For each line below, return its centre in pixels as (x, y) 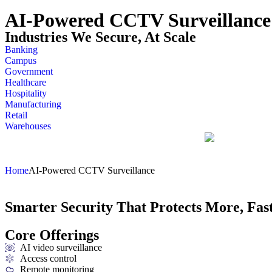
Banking (21, 49)
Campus (21, 60)
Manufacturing (33, 104)
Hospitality (26, 93)
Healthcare (25, 82)
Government (29, 71)
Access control (48, 258)
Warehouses (28, 126)
